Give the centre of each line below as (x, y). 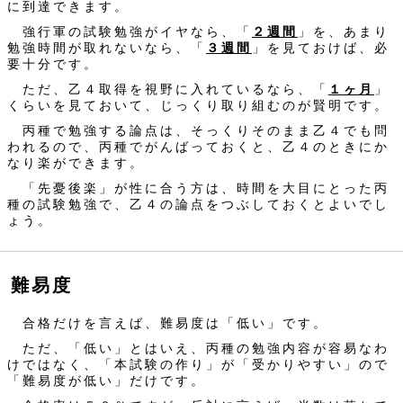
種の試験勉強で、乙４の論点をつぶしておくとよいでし (198, 205)
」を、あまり (344, 32)
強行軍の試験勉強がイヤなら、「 (130, 32)
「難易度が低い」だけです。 (107, 381)
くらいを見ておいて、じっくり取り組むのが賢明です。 (198, 106)
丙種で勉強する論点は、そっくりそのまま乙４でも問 (198, 131)
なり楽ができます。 (76, 163)
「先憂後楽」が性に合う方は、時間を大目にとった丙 (198, 188)
